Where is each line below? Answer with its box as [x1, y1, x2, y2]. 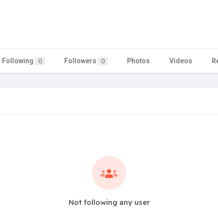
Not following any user [68, 197, 150, 207]
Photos [127, 56, 150, 65]
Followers [64, 56, 98, 65]
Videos [169, 56, 192, 65]
